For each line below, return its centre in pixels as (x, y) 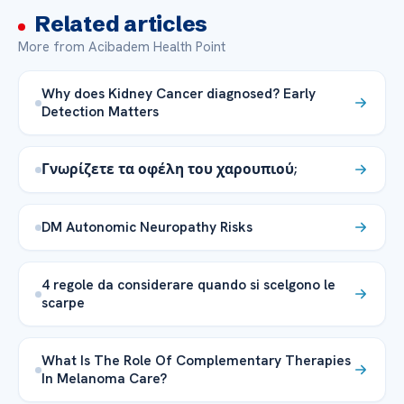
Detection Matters (100, 112)
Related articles (121, 24)
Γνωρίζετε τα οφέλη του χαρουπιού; (169, 170)
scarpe (63, 303)
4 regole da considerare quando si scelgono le (188, 285)
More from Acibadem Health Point (122, 47)
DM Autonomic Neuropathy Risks (147, 227)
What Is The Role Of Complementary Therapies (196, 361)
